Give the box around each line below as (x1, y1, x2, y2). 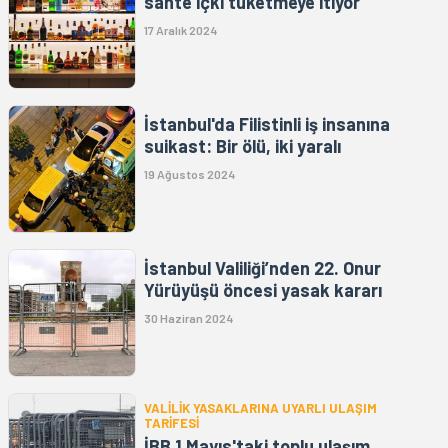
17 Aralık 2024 (144, 23, 217, 38)
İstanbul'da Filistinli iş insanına (144, 113, 390, 136)
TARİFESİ (144, 415, 199, 432)
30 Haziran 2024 (144, 311, 233, 326)
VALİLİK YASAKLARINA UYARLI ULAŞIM (144, 400, 377, 417)
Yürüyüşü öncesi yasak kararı (144, 279, 382, 302)
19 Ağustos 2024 (144, 167, 235, 182)
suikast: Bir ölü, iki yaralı (144, 135, 341, 158)
